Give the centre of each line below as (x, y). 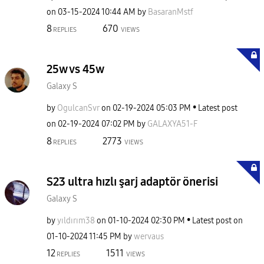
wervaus (149, 236)
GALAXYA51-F (172, 124)
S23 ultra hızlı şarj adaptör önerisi (132, 181)
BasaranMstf (171, 12)
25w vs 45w (75, 69)
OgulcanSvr (78, 108)
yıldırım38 (76, 220)
